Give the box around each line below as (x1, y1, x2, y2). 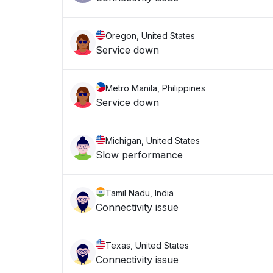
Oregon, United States (105, 30, 195, 41)
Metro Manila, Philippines (105, 83, 205, 93)
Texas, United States (105, 240, 189, 250)
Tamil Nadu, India (105, 188, 174, 198)
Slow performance (96, 149, 183, 161)
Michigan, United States (105, 135, 200, 146)
